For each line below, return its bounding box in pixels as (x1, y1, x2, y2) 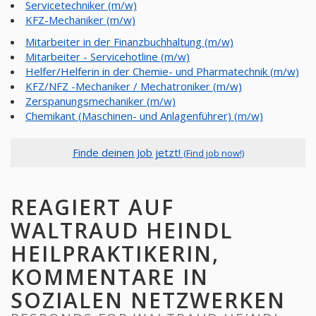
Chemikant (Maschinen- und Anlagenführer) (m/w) (25, 109, 263, 123)
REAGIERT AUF (11, 193, 174, 221)
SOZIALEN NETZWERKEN (11, 286, 286, 315)
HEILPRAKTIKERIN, (11, 239, 219, 268)
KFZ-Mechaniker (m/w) (25, 13, 135, 27)
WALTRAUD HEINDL (11, 216, 233, 245)
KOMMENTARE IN (11, 262, 209, 291)
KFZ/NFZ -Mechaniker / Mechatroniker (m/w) (25, 79, 242, 93)
